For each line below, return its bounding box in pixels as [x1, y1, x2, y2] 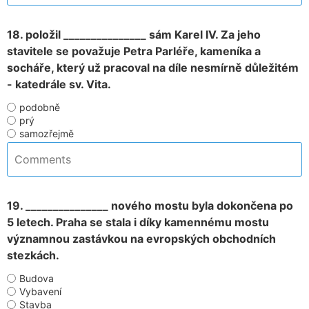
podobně [19, 101, 60, 113]
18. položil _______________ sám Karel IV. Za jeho [7, 28, 261, 41]
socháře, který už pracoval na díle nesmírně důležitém [7, 61, 299, 74]
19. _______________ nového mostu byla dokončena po [7, 199, 293, 212]
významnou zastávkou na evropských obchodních [7, 232, 276, 246]
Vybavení [19, 286, 61, 297]
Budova [19, 272, 54, 284]
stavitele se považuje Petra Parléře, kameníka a [7, 44, 261, 58]
